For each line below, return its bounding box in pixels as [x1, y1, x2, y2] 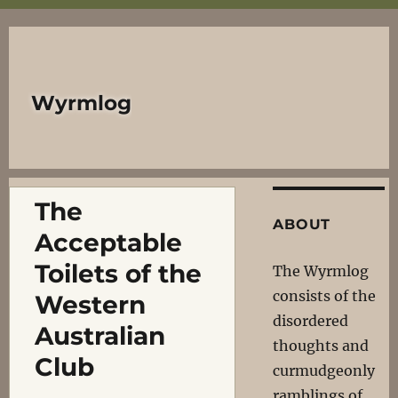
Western [34, 290, 146, 320]
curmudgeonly [273, 362, 376, 379]
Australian [34, 321, 165, 351]
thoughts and [273, 337, 370, 354]
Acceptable [34, 227, 182, 258]
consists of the [273, 287, 377, 305]
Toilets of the [34, 259, 202, 289]
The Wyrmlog [273, 262, 370, 280]
